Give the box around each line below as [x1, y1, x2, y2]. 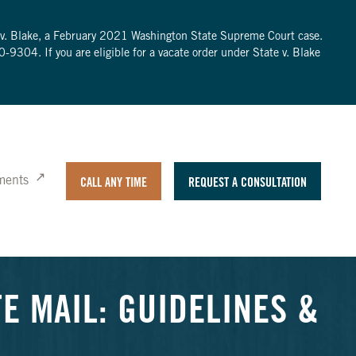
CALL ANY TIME [79, 176, 147, 190]
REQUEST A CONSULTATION [188, 176, 307, 190]
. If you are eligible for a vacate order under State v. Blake [37, 48, 320, 60]
